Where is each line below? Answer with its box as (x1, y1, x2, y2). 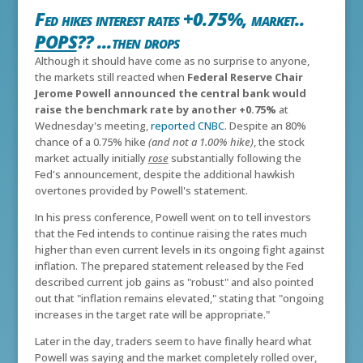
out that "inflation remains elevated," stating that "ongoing (34, 291, 324, 306)
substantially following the (168, 151, 301, 166)
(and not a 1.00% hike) (147, 135, 254, 150)
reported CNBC (150, 118, 224, 134)
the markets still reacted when (34, 70, 187, 85)
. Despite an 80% (224, 118, 306, 134)
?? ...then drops (76, 29, 179, 54)
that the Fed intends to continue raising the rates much (34, 226, 307, 241)
